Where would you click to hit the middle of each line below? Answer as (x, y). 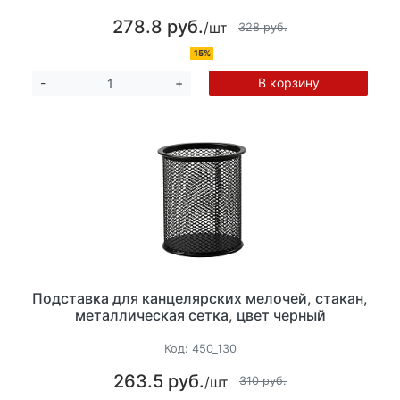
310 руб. (263, 381)
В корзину (288, 83)
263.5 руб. (159, 381)
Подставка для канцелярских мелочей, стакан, (200, 299)
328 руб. (263, 27)
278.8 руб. (158, 27)
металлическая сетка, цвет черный (200, 316)
